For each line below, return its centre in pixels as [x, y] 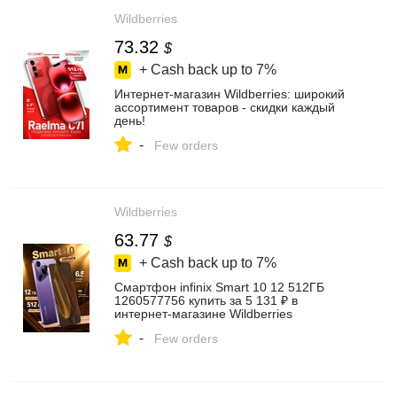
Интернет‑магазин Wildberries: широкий [230, 94]
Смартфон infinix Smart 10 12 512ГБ [219, 287]
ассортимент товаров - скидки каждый [225, 107]
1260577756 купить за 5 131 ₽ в [206, 300]
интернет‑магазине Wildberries [203, 314]
